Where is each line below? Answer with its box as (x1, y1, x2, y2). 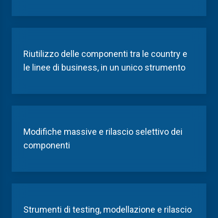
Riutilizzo (23, 49, 61, 59)
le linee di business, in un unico (23, 62, 143, 73)
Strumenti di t (23, 204, 75, 215)
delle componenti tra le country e (61, 49, 187, 59)
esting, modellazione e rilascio (75, 204, 192, 215)
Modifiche (23, 127, 62, 137)
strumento (143, 62, 185, 73)
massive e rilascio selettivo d (62, 127, 176, 137)
